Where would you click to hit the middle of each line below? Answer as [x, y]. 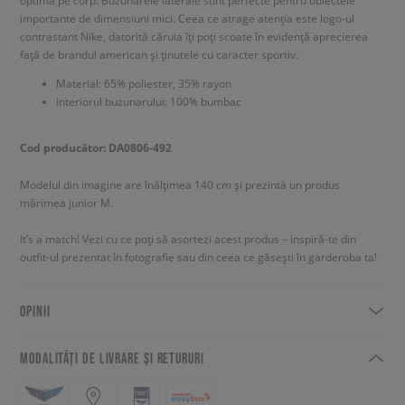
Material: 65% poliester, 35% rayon [144, 83]
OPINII [35, 311]
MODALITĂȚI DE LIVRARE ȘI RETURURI [112, 358]
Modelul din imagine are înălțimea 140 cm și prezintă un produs [180, 184]
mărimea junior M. [66, 202]
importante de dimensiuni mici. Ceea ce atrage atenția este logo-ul [187, 18]
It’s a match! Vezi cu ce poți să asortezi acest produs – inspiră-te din [188, 238]
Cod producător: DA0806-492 [96, 147]
